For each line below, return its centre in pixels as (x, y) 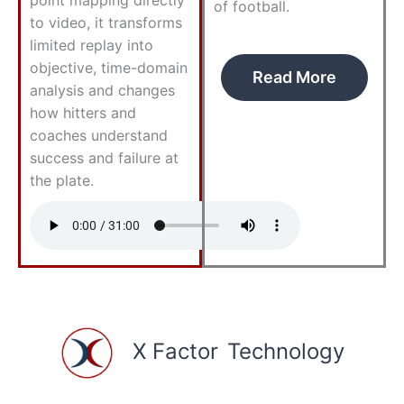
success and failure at (104, 157)
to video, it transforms (106, 22)
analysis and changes (102, 90)
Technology (285, 352)
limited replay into (92, 45)
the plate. (62, 180)
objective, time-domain (109, 67)
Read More (294, 77)
